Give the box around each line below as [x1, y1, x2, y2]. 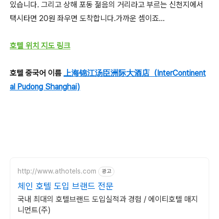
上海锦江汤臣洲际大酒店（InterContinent [64, 68, 206, 78]
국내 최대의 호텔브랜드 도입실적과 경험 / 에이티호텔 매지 [18, 194, 198, 204]
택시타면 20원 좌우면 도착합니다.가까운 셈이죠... [10, 13, 165, 23]
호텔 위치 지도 [10, 41, 55, 50]
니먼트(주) [18, 205, 51, 215]
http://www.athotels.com [18, 167, 96, 175]
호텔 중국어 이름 [10, 68, 64, 78]
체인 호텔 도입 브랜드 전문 [18, 180, 113, 191]
